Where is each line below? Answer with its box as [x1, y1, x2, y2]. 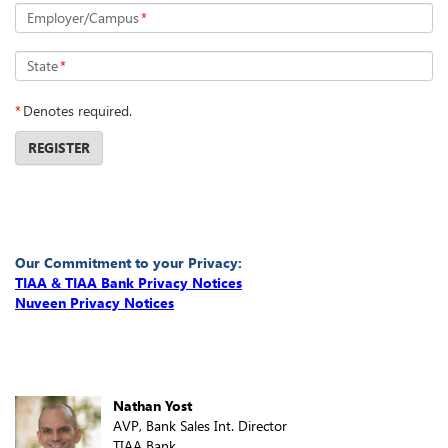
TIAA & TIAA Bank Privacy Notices [15, 272, 242, 292]
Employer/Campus [27, 7, 139, 27]
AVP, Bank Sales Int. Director [113, 415, 287, 435]
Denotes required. [23, 100, 132, 120]
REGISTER [28, 137, 90, 157]
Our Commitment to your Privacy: [15, 252, 242, 272]
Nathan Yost [113, 395, 192, 415]
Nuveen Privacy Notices [15, 292, 174, 312]
